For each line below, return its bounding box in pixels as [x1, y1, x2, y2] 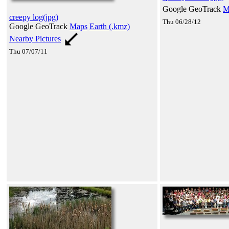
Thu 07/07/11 [9, 47, 48, 55]
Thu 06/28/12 [163, 17, 201, 26]
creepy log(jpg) [9, 12, 58, 21]
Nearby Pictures [9, 34, 61, 43]
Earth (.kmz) [89, 21, 130, 31]
